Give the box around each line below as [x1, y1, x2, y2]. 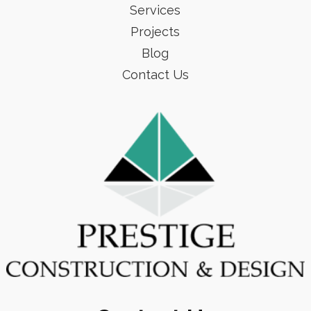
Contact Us [121, 67, 189, 82]
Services [130, 2, 181, 17]
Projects [131, 24, 180, 39]
